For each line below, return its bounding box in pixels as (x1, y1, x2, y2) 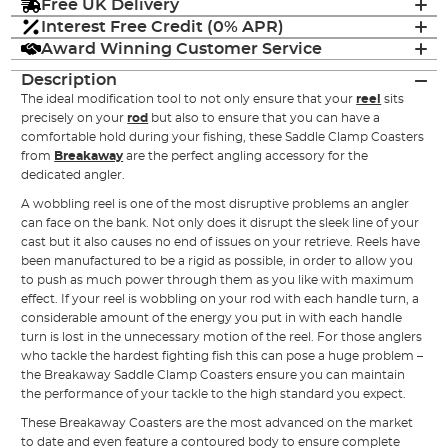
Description (21, 72, 118, 89)
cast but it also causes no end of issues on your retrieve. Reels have (21, 236, 421, 249)
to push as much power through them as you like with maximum (21, 274, 415, 287)
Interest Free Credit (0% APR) (41, 18, 285, 35)
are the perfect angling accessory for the (123, 150, 369, 163)
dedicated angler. (21, 169, 126, 182)
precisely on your (21, 112, 128, 125)
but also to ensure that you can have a (148, 112, 381, 125)
